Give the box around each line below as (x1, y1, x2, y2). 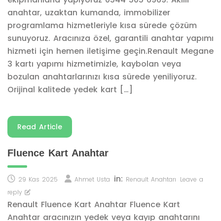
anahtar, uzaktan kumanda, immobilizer (7, 7, 170, 18)
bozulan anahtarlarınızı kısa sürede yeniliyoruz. (7, 71, 197, 82)
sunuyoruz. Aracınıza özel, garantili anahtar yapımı (7, 33, 214, 44)
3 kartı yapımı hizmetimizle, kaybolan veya (7, 58, 181, 70)
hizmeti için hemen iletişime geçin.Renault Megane (7, 45, 214, 57)
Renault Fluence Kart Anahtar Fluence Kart (7, 199, 180, 210)
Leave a (180, 175, 203, 184)
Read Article (17, 122, 62, 132)
